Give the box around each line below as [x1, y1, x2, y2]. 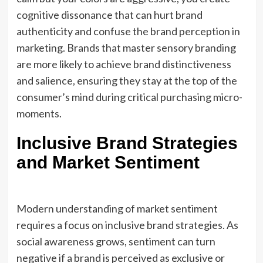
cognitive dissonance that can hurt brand [16, 8, 203, 21]
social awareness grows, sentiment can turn [16, 235, 215, 248]
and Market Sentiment [16, 153, 200, 172]
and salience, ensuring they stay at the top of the [16, 74, 237, 87]
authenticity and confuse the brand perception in [16, 25, 240, 38]
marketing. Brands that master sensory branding [16, 41, 236, 54]
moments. [16, 107, 62, 120]
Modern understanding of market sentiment [16, 202, 218, 215]
